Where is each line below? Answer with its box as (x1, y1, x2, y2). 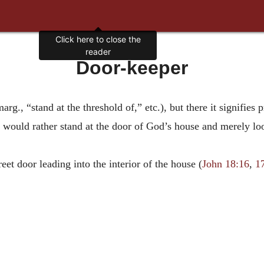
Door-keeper (76, 57, 188, 78)
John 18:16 (202, 158, 249, 170)
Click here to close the (55, 34, 141, 45)
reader (85, 47, 111, 57)
